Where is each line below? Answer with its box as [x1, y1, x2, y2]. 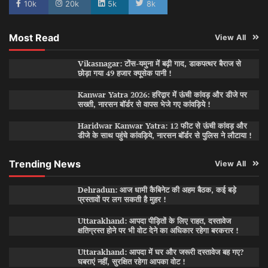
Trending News [9, 158, 81, 170]
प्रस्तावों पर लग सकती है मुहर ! [77, 194, 166, 205]
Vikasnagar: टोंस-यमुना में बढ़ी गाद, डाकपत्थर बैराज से [77, 59, 241, 69]
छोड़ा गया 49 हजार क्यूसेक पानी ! [77, 68, 171, 79]
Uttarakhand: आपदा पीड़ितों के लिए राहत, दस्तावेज [77, 216, 231, 227]
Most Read [9, 32, 59, 44]
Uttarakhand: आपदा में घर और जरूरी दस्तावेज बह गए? [77, 247, 243, 258]
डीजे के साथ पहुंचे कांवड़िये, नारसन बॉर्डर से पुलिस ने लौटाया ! [77, 130, 251, 141]
